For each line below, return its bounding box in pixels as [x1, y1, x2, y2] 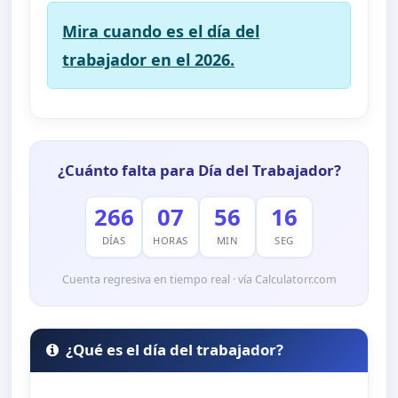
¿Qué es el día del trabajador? [66, 339, 284, 361]
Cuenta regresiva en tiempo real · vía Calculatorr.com [61, 271, 337, 287]
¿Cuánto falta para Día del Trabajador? [57, 160, 341, 181]
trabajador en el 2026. [62, 48, 235, 70]
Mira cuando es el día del [62, 20, 260, 42]
